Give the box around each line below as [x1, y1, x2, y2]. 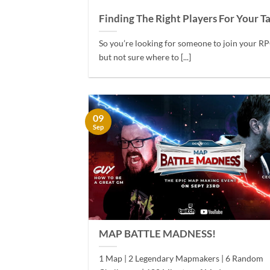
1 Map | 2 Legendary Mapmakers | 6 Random [99, 253, 264, 264]
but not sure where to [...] [99, 52, 192, 63]
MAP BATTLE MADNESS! [99, 228, 216, 240]
